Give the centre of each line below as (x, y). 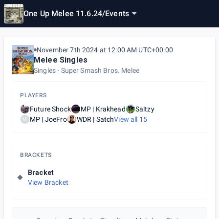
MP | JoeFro (48, 119)
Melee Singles (61, 60)
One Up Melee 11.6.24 (63, 13)
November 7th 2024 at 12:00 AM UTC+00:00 (105, 50)
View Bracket (48, 182)
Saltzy (145, 109)
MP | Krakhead (103, 109)
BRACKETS (36, 155)
